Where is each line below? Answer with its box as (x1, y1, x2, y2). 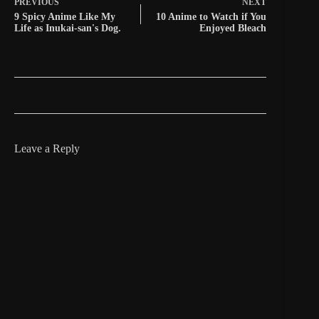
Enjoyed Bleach (199, 22, 267, 33)
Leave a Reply (14, 142, 80, 155)
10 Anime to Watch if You (156, 11, 267, 22)
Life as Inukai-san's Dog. (14, 22, 121, 33)
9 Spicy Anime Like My (14, 11, 115, 22)
